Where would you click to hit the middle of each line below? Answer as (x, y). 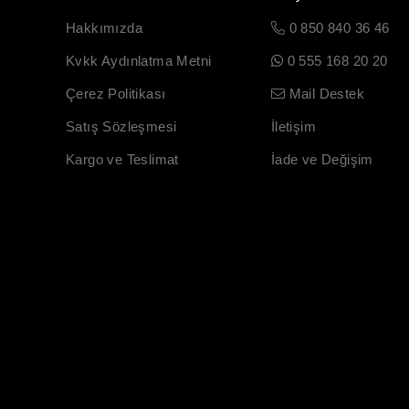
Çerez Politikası (116, 93)
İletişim (293, 126)
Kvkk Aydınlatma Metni (139, 60)
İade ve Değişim (322, 159)
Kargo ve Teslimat (122, 159)
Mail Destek (325, 93)
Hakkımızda (104, 27)
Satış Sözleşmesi (121, 126)
